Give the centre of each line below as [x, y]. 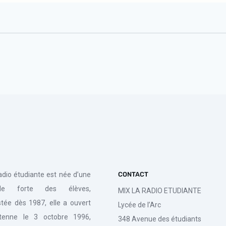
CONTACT [133, 174]
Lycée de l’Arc [139, 205]
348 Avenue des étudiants [160, 219]
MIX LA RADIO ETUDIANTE [160, 191]
